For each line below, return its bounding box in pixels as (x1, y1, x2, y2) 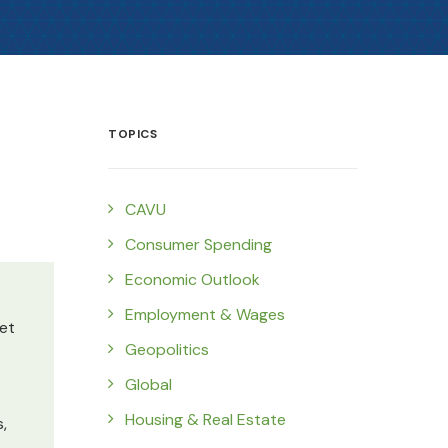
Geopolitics (125, 339, 209, 360)
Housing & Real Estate (125, 409, 286, 430)
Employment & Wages (125, 304, 285, 325)
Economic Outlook (125, 269, 260, 290)
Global (125, 374, 172, 395)
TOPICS (108, 126, 158, 142)
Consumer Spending (125, 234, 272, 255)
